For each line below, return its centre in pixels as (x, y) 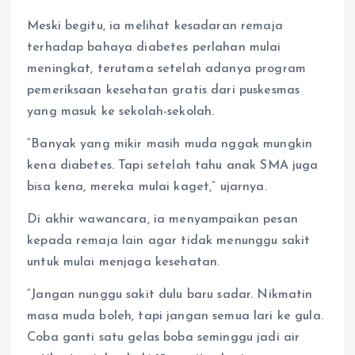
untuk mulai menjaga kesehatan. (124, 263)
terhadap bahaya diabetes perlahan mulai (154, 48)
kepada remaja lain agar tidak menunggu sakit (169, 241)
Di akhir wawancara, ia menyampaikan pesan (162, 220)
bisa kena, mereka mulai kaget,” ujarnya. (147, 187)
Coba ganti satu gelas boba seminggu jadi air (164, 338)
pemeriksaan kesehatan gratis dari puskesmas (164, 91)
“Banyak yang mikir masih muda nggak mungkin (170, 145)
